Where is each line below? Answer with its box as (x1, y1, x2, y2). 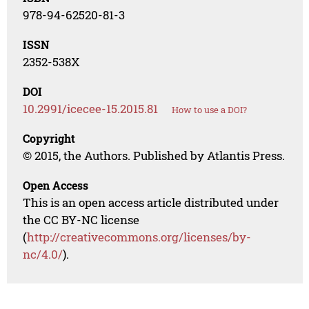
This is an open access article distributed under (23, 195, 279, 211)
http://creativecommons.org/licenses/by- (27, 229, 252, 246)
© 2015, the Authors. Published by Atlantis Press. (23, 148, 286, 164)
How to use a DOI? (172, 103, 248, 117)
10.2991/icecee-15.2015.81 (23, 101, 159, 117)
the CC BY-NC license (23, 212, 140, 228)
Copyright (23, 131, 76, 146)
